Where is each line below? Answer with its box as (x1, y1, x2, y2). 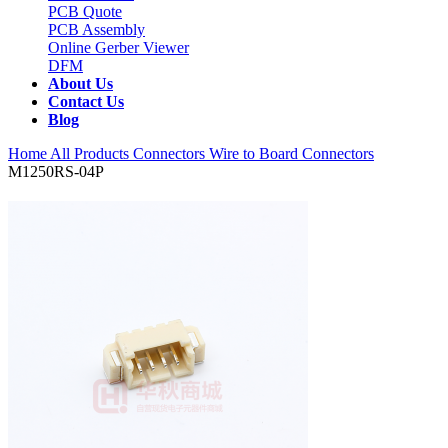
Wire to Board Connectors (209, 145, 374, 162)
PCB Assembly (48, 21, 145, 38)
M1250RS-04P (8, 163, 104, 180)
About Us (48, 75, 113, 92)
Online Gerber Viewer (48, 39, 189, 56)
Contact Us (48, 93, 124, 110)
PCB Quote (48, 3, 122, 20)
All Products (47, 145, 133, 162)
